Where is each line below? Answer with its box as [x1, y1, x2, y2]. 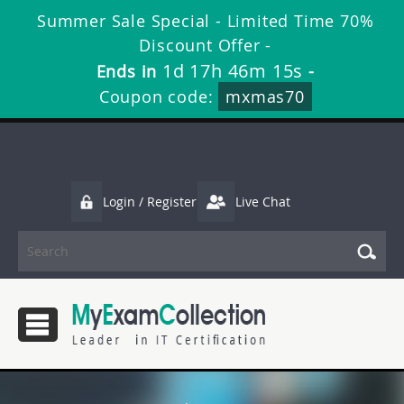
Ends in [96, 60, 163, 82]
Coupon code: [98, 86, 219, 107]
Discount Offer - [139, 34, 272, 56]
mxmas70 [225, 86, 305, 107]
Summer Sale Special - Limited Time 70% [37, 10, 374, 32]
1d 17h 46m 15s [162, 59, 304, 83]
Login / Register [103, 193, 197, 210]
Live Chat [235, 193, 290, 210]
